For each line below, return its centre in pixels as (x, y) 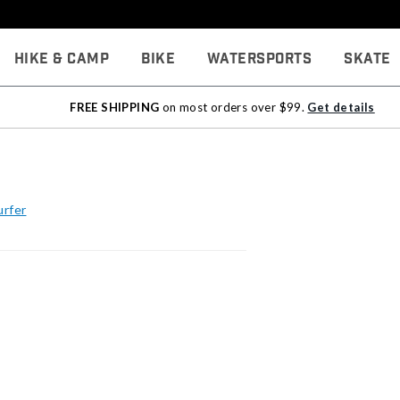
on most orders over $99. (233, 107)
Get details (341, 107)
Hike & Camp (62, 59)
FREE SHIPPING (115, 107)
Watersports (259, 59)
